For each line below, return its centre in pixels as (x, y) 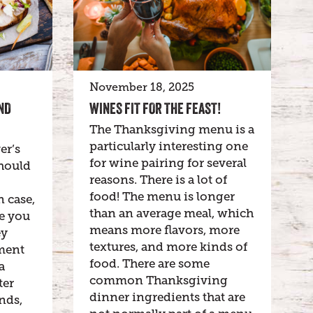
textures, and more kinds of (168, 247)
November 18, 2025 (141, 87)
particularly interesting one (168, 146)
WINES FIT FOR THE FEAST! (155, 108)
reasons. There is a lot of (158, 180)
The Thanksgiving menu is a (172, 129)
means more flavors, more (164, 230)
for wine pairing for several (168, 163)
